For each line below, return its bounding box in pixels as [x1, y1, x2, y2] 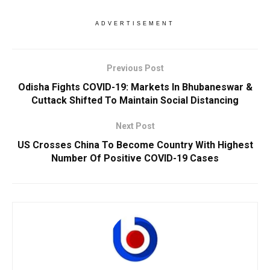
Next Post [115, 121, 155, 131]
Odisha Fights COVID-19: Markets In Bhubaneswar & [17, 81, 253, 93]
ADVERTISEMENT [95, 20, 175, 27]
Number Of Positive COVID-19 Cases [51, 152, 219, 165]
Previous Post [106, 63, 164, 74]
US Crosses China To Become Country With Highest [17, 139, 253, 151]
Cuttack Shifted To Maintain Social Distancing [31, 95, 239, 107]
